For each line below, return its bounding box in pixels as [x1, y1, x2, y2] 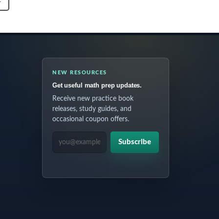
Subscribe [118, 138, 151, 146]
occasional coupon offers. [52, 116, 129, 123]
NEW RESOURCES [52, 70, 108, 75]
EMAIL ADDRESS [52, 133, 111, 141]
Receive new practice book [52, 95, 133, 102]
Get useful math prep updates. [52, 82, 142, 89]
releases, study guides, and [52, 106, 131, 112]
